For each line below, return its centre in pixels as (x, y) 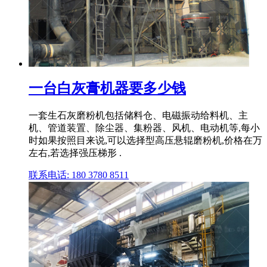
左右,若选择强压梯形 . (75, 153)
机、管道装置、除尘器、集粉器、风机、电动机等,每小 (144, 128)
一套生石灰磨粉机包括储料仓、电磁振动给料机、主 (138, 116)
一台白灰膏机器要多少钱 (107, 89)
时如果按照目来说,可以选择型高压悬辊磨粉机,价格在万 (145, 141)
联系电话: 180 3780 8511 (79, 175)
